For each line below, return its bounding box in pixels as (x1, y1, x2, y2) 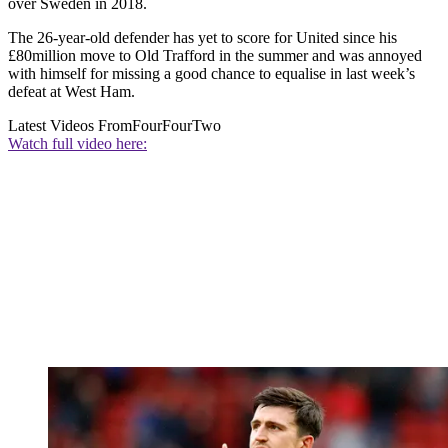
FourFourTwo (132, 116, 221, 134)
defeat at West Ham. (8, 82, 135, 100)
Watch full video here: (8, 134, 147, 152)
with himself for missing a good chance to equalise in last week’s (8, 64, 415, 82)
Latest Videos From (8, 116, 132, 134)
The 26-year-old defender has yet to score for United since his (8, 28, 397, 46)
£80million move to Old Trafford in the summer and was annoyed (8, 46, 422, 64)
